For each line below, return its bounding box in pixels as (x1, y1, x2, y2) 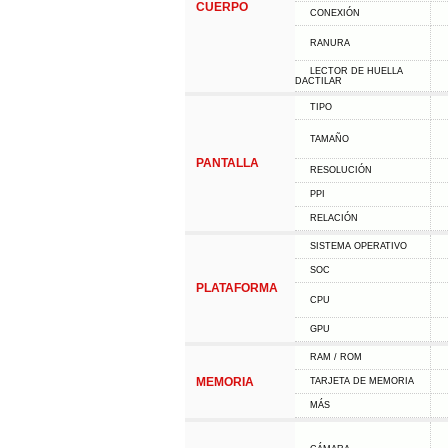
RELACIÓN (309, 213, 358, 223)
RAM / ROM (309, 352, 362, 362)
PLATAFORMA (195, 281, 278, 295)
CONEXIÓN (309, 8, 360, 18)
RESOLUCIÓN (309, 165, 372, 175)
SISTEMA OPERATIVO (309, 241, 407, 251)
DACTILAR (294, 76, 342, 86)
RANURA (309, 38, 350, 48)
